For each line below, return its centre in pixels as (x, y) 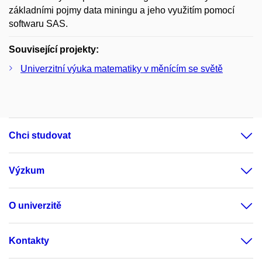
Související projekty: (54, 49)
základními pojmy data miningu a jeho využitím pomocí (122, 10)
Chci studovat (40, 135)
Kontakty (29, 240)
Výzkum (27, 170)
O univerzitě (35, 205)
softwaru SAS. (38, 23)
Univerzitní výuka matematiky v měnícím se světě (122, 68)
